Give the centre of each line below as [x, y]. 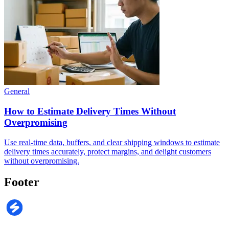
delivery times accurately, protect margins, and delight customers [108, 151]
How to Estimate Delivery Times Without [90, 111]
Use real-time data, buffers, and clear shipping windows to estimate [112, 142]
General [17, 91]
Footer [22, 182]
